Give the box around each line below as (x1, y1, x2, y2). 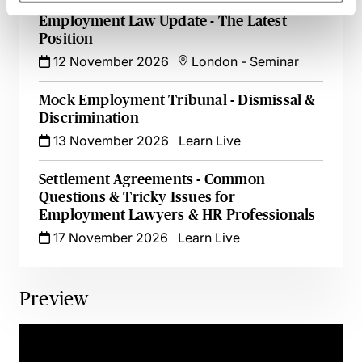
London (192, 53, 238, 69)
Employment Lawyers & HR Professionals (39, 207, 316, 223)
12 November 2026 (50, 53, 169, 69)
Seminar (250, 53, 299, 69)
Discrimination (39, 110, 139, 126)
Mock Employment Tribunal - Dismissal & (39, 92, 316, 108)
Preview (19, 288, 89, 309)
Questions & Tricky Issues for (39, 189, 235, 205)
